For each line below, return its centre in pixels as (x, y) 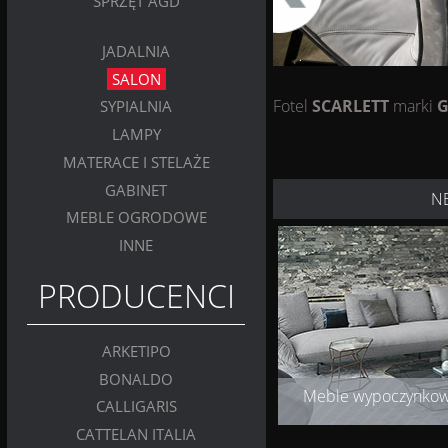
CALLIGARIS (136, 406)
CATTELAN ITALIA (136, 434)
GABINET (136, 189)
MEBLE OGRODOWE (136, 217)
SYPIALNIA (136, 106)
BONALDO (136, 378)
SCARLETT (350, 105)
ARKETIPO (136, 351)
